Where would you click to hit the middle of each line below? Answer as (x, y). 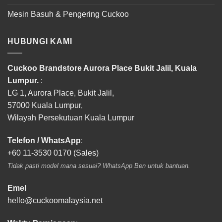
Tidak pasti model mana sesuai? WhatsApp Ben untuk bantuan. (99, 166)
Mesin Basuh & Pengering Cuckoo (68, 14)
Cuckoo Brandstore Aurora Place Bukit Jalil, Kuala (102, 68)
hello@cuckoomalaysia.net (55, 200)
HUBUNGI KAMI (40, 41)
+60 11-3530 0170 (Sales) (53, 153)
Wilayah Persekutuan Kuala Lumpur (71, 118)
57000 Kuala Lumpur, (45, 106)
